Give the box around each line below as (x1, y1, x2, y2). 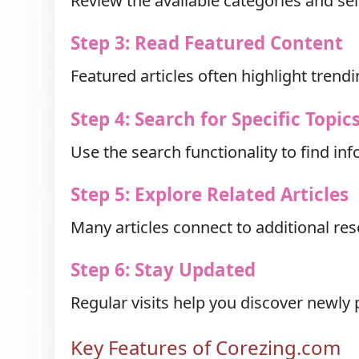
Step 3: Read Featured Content (71, 30, 344, 56)
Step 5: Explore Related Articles (71, 181, 349, 207)
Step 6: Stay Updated (71, 257, 256, 283)
